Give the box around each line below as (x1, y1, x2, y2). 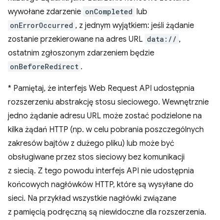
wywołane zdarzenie (8, 7, 83, 17)
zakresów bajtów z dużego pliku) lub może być (8, 138, 174, 148)
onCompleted (85, 7, 133, 16)
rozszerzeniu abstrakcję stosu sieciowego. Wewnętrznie (8, 97, 209, 107)
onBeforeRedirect (10, 62, 79, 71)
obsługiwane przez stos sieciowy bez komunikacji (8, 152, 185, 162)
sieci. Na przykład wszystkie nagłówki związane (8, 193, 176, 203)
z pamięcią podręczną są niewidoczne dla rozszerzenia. (8, 207, 206, 217)
